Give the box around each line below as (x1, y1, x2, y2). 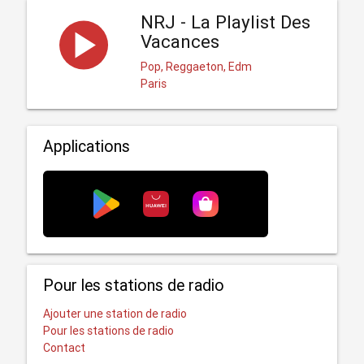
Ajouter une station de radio (42, 305, 187, 321)
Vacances (140, 30, 219, 53)
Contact (42, 340, 85, 355)
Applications (42, 135, 130, 156)
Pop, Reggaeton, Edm (140, 58, 252, 74)
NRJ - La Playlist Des (140, 11, 310, 33)
